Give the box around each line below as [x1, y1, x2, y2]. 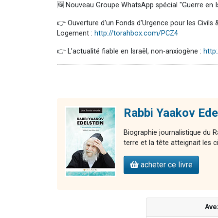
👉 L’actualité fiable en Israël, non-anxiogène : [57, 47, 203, 56]
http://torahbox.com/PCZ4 [94, 29, 178, 38]
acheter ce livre [139, 160, 193, 170]
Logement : [57, 29, 94, 38]
